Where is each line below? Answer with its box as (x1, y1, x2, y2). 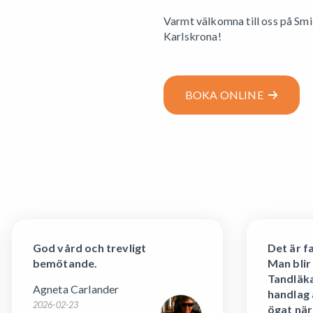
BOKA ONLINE (185, 87, 268, 101)
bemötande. (32, 256, 98, 270)
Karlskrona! (163, 29, 221, 43)
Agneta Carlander (32, 282, 119, 296)
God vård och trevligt (32, 240, 147, 254)
